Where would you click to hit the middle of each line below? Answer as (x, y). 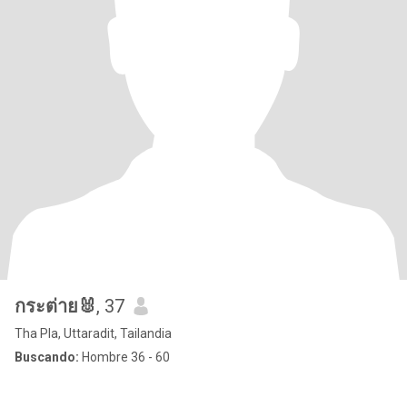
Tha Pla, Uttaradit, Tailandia (93, 333)
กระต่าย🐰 (55, 306)
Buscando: (47, 357)
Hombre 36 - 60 (124, 357)
